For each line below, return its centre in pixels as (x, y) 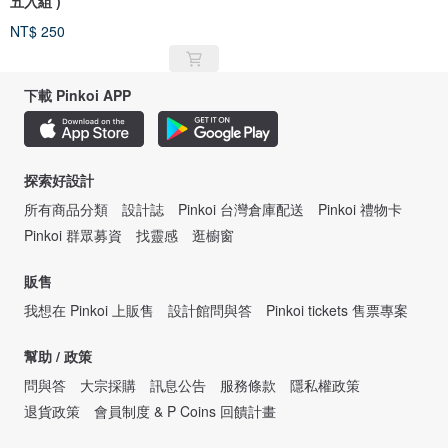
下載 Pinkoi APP (77, 95)
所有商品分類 (66, 209)
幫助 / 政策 (58, 356)
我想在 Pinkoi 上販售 (89, 310)
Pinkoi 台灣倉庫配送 (241, 209)
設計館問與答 (210, 310)
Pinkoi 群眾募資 (73, 235)
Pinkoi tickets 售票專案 (337, 310)
